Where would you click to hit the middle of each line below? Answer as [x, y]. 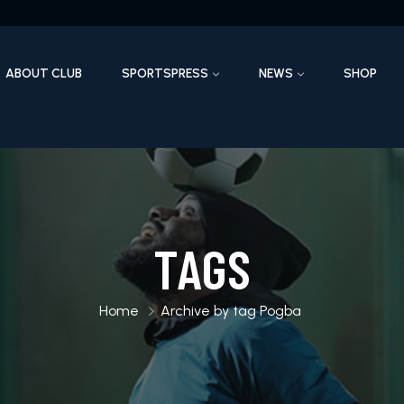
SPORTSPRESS [165, 74]
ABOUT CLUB [44, 74]
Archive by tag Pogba [230, 310]
